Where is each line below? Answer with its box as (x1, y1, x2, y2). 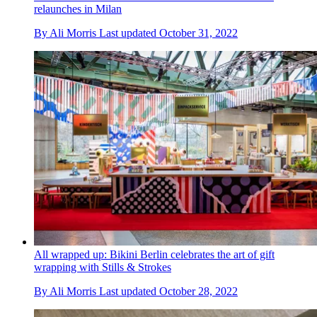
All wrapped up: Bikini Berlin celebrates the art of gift (34, 248, 275, 260)
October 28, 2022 (159, 284, 238, 297)
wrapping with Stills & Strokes (34, 260, 171, 273)
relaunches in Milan (34, 2, 122, 15)
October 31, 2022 (159, 26, 238, 39)
